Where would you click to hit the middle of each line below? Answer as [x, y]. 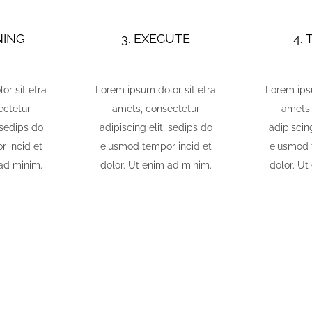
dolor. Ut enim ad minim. [156, 165]
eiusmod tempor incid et [156, 146]
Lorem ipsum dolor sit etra [156, 89]
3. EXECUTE [156, 38]
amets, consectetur [156, 108]
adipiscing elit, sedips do [156, 127]
